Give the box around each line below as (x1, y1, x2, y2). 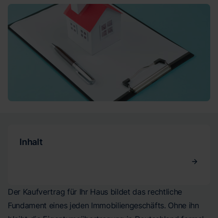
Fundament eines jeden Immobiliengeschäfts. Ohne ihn (8, 200, 199, 210)
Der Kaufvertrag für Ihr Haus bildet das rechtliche (8, 187, 182, 197)
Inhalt (19, 137, 43, 147)
